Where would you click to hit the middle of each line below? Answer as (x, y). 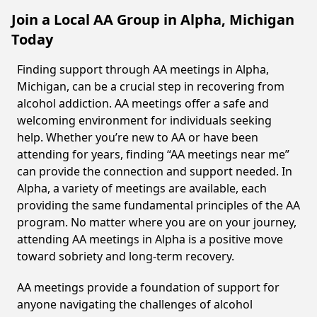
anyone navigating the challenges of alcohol (135, 304)
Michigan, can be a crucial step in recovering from (151, 86)
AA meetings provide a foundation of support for (148, 287)
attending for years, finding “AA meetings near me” (153, 154)
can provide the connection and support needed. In (155, 171)
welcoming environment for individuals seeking (144, 120)
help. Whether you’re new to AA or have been (138, 137)
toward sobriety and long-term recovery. (126, 256)
